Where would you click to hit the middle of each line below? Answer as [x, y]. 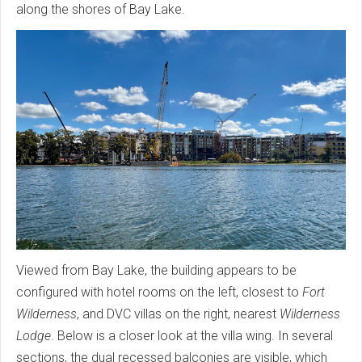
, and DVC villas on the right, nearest [178, 314]
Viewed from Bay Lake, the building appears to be [156, 271]
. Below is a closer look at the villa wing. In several [192, 336]
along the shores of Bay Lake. [104, 10]
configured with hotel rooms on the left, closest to [159, 293]
